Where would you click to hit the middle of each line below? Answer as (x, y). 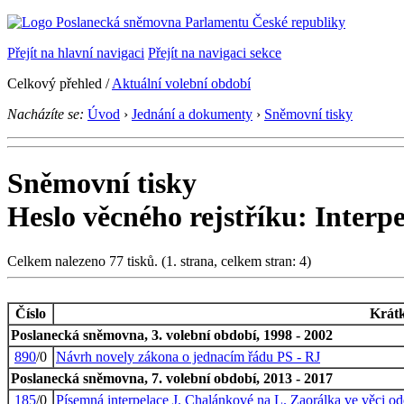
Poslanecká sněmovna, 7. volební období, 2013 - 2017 (172, 378)
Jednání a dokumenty (192, 114)
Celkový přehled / (60, 83)
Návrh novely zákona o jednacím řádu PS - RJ (188, 356)
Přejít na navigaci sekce (215, 53)
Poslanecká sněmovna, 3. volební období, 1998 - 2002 (172, 335)
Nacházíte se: (46, 114)
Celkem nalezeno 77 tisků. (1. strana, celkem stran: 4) (159, 261)
